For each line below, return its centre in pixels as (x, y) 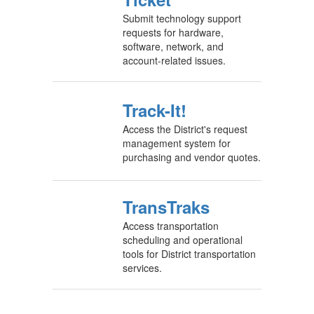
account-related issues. (174, 60)
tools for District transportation (189, 254)
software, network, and (173, 46)
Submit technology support (182, 18)
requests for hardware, (173, 32)
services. (142, 268)
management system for (177, 143)
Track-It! (155, 110)
